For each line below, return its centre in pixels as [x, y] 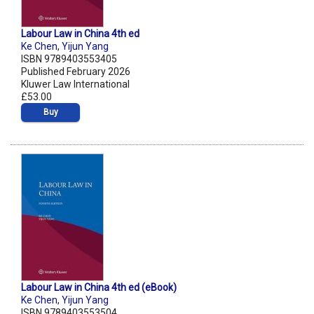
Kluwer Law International [75, 84]
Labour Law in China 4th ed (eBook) [99, 288]
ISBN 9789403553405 [69, 59]
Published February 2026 [76, 72]
